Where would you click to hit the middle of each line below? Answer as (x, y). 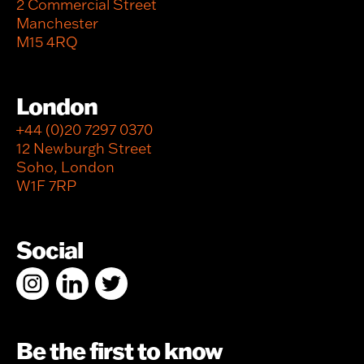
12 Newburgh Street (84, 148)
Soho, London (65, 167)
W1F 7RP (46, 185)
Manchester (57, 23)
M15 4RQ (47, 41)
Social (50, 249)
